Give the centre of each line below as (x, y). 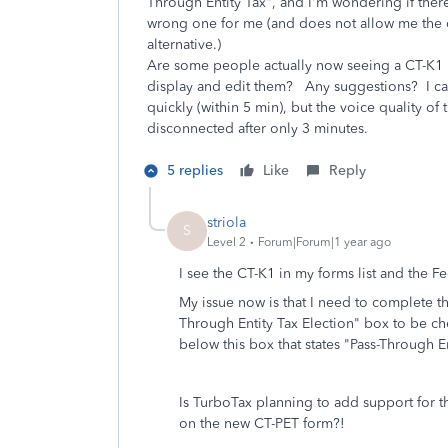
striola (226, 222)
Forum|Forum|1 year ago (324, 241)
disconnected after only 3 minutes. (257, 128)
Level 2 (226, 241)
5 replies (195, 170)
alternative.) (184, 44)
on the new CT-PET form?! (262, 423)
